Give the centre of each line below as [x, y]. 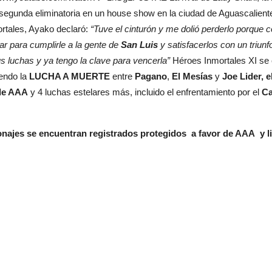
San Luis [139, 45]
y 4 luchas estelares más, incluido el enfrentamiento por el [145, 92]
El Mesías [192, 76]
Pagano [151, 76]
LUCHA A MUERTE [70, 76]
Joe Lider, [243, 76]
